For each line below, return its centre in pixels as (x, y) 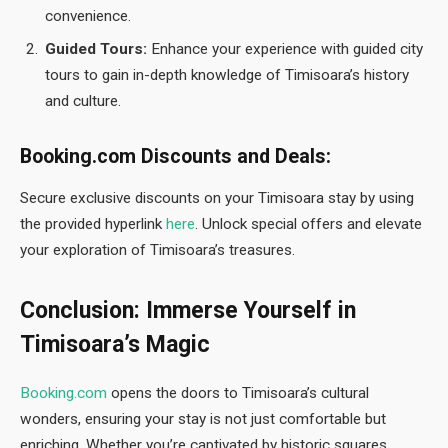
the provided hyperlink (91, 224)
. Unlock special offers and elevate (308, 224)
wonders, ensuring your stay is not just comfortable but (203, 418)
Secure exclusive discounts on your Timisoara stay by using (217, 198)
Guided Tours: (96, 48)
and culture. (83, 100)
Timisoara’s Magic (115, 345)
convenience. (88, 16)
